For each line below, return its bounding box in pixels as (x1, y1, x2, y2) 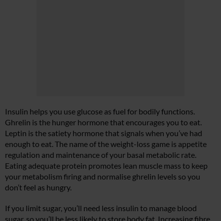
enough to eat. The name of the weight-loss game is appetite (5, 139, 207, 148)
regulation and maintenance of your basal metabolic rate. (5, 149, 196, 159)
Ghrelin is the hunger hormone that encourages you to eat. (5, 117, 202, 127)
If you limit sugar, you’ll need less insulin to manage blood (5, 203, 197, 213)
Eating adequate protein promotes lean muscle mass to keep (5, 160, 208, 170)
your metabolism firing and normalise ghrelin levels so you (5, 171, 200, 181)
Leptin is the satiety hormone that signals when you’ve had (5, 128, 202, 138)
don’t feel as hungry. (5, 182, 72, 192)
